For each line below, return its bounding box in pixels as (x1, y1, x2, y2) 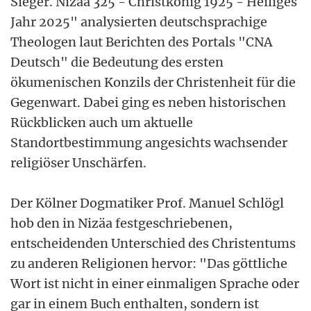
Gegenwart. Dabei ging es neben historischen (10, 94, 286, 110)
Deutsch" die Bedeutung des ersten (10, 53, 224, 70)
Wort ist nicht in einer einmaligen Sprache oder (10, 275, 299, 292)
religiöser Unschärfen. (10, 154, 146, 171)
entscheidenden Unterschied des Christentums (10, 235, 296, 251)
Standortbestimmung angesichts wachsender (10, 134, 287, 151)
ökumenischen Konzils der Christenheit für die (10, 74, 296, 90)
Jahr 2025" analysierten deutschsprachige (10, 13, 267, 30)
